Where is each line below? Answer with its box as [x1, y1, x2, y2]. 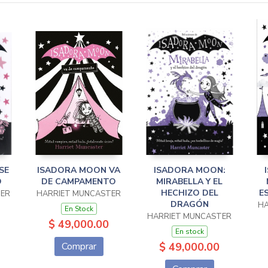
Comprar [61, 240, 96, 253]
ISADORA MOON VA [37, 165, 120, 176]
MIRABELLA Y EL [156, 176, 223, 187]
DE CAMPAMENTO [41, 176, 116, 187]
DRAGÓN [170, 199, 209, 210]
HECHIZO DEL [160, 187, 218, 199]
